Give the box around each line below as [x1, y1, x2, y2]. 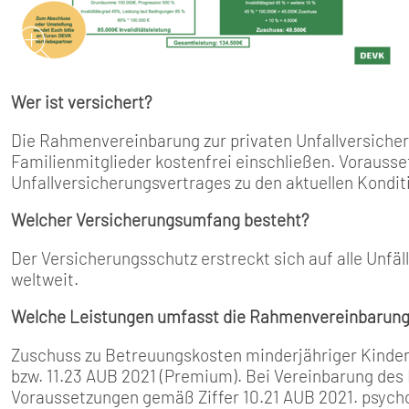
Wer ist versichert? [11, 91, 152, 113]
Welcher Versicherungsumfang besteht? [11, 209, 309, 231]
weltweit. [11, 267, 79, 289]
